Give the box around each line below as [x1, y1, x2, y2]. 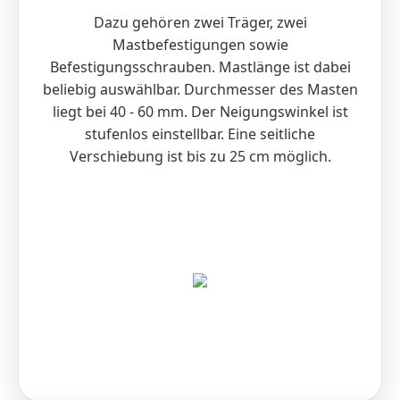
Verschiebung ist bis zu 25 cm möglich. [69, 146, 331, 167]
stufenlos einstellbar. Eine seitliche [85, 124, 315, 145]
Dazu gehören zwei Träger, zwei [93, 12, 307, 33]
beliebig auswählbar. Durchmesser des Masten [42, 79, 358, 100]
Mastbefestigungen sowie [112, 35, 288, 55]
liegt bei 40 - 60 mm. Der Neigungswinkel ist [52, 102, 348, 122]
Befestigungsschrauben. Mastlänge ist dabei [49, 57, 351, 78]
